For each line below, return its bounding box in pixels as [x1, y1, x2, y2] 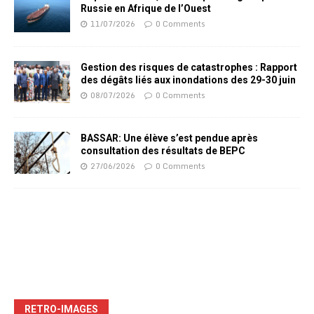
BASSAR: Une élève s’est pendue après [81, 132, 258, 144]
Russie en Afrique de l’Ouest [81, 3, 211, 15]
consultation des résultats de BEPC [81, 144, 245, 156]
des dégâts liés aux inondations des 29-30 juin [81, 74, 296, 86]
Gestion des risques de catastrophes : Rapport [81, 61, 297, 73]
